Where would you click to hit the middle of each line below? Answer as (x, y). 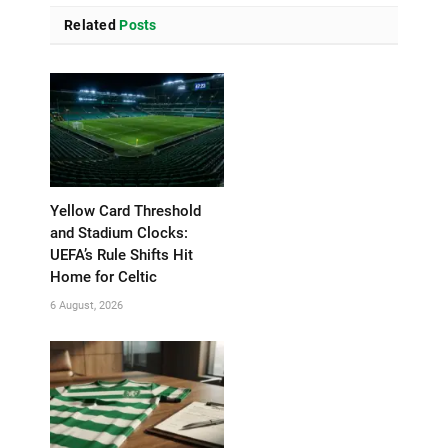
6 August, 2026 (86, 305)
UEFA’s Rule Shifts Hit (121, 254)
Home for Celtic (103, 276)
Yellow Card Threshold (125, 210)
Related (90, 24)
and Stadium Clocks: (119, 232)
